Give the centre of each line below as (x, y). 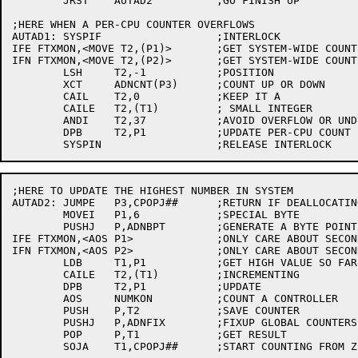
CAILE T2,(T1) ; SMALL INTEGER (38, 108)
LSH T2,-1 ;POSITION (38, 72)
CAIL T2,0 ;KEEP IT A (38, 96)
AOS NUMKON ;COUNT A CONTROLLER (38, 298)
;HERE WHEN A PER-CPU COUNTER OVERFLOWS (133, 24)
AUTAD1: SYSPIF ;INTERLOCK (34, 36)
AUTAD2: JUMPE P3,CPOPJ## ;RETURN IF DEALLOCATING (34, 203)
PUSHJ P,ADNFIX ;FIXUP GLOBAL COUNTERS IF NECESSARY (38, 322)
